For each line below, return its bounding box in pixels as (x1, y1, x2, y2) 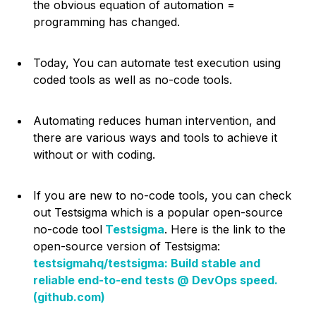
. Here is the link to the (164, 222, 286, 237)
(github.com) (33, 290, 106, 305)
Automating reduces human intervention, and (33, 114, 276, 128)
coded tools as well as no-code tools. (33, 73, 233, 87)
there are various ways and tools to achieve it (33, 130, 278, 145)
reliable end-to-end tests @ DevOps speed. (33, 273, 279, 288)
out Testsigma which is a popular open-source (33, 205, 284, 220)
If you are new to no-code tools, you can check (33, 188, 292, 203)
